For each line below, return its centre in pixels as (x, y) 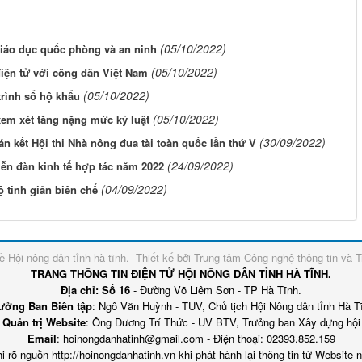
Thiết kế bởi (164, 258)
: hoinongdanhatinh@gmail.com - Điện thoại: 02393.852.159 (196, 339)
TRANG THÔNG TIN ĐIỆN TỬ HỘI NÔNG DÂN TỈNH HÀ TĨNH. (181, 274)
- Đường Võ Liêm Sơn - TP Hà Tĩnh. (216, 290)
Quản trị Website (44, 322)
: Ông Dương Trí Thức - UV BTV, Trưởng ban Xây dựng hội (223, 322)
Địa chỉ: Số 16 (95, 290)
